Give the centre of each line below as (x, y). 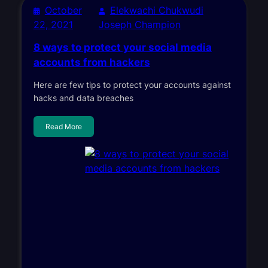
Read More (63, 126)
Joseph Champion (139, 24)
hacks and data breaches (83, 98)
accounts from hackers (92, 62)
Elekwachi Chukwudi (156, 10)
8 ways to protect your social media (122, 47)
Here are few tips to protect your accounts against (132, 84)
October (63, 10)
